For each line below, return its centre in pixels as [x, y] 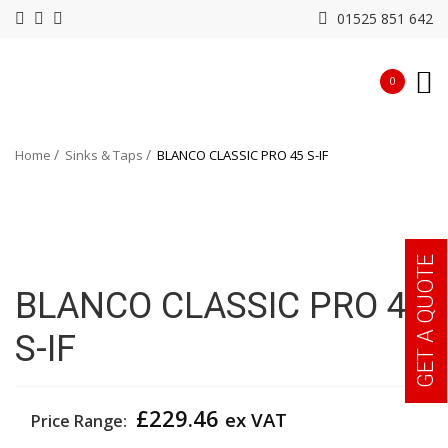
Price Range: [81, 420]
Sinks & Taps [104, 155]
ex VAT [256, 419]
